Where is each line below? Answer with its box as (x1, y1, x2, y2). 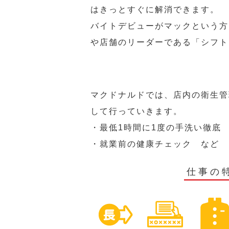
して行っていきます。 (90, 107, 182, 116)
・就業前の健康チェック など (90, 140, 219, 148)
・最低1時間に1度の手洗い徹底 (90, 123, 221, 132)
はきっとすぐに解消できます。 (90, 5, 219, 14)
